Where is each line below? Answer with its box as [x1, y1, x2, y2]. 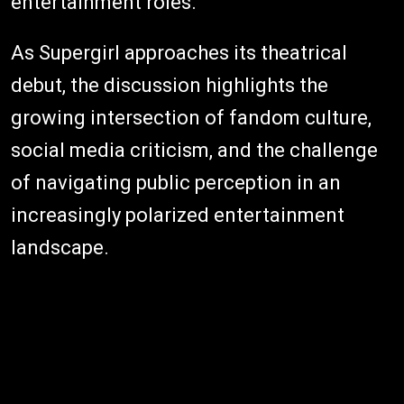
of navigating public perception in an [11, 170, 341, 194]
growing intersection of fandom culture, [11, 106, 372, 129]
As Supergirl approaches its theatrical [11, 41, 347, 64]
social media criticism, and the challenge [11, 138, 378, 161]
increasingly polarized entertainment [11, 203, 344, 226]
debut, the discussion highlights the [11, 73, 328, 96]
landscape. [11, 235, 109, 259]
